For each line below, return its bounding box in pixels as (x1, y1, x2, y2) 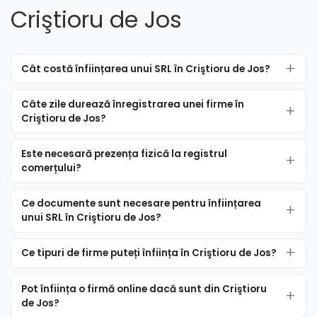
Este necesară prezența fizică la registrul (21, 147, 227, 161)
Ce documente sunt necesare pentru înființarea (21, 197, 261, 211)
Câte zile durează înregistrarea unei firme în (21, 97, 244, 111)
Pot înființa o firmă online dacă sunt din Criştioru (21, 282, 267, 296)
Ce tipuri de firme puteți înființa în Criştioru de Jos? (21, 246, 277, 260)
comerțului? (21, 161, 81, 175)
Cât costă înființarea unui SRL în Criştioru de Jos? (21, 62, 270, 76)
